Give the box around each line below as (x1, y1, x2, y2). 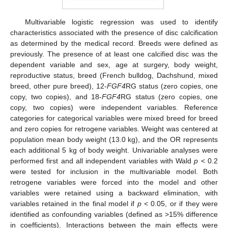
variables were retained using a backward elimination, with (10, 188, 218, 197)
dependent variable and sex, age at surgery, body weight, (10, 60, 218, 69)
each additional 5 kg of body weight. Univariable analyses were (10, 146, 218, 154)
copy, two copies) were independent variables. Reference (10, 103, 218, 111)
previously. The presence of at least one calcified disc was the (10, 49, 218, 58)
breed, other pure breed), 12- (10, 81, 107, 90)
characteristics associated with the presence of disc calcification (10, 28, 218, 37)
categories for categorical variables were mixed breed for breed (10, 113, 218, 122)
